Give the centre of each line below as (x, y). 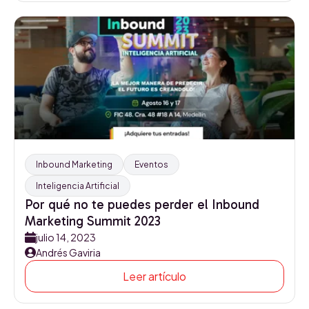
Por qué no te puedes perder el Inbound (142, 205)
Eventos (151, 165)
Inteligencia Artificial (78, 186)
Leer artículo (154, 276)
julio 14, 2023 (66, 237)
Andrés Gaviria (68, 252)
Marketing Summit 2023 (93, 221)
